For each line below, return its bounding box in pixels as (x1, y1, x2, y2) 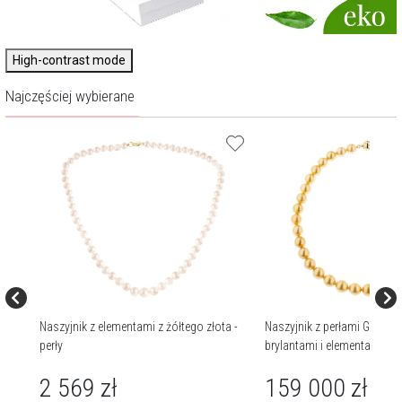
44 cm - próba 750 (264, 356, 355, 371)
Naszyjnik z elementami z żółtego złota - (39, 319, 238, 334)
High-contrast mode (13, 53, 126, 68)
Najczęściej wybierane (5, 87, 135, 106)
